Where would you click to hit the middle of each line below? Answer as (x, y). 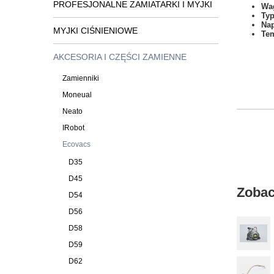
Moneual (77, 95)
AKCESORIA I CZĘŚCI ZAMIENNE (120, 57)
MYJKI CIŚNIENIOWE (95, 31)
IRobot (73, 128)
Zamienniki (81, 78)
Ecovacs (76, 144)
